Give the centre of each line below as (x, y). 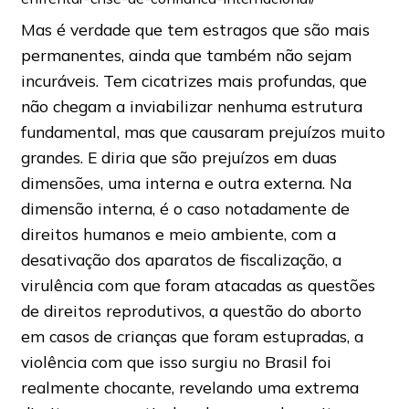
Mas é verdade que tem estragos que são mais (195, 30)
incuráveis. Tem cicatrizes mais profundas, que (194, 81)
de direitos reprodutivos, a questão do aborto (191, 311)
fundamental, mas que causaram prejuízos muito (203, 132)
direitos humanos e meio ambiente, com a (178, 234)
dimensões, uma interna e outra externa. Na (186, 183)
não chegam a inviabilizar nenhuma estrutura (191, 106)
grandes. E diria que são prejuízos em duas (178, 157)
